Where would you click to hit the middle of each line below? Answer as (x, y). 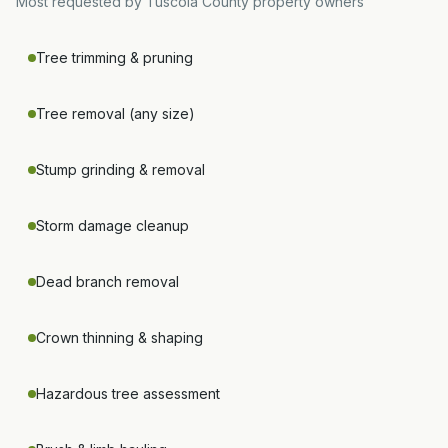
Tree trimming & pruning (114, 57)
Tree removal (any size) (115, 113)
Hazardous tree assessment (128, 393)
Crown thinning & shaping (119, 337)
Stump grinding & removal (120, 169)
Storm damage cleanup (112, 225)
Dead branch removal (107, 281)
